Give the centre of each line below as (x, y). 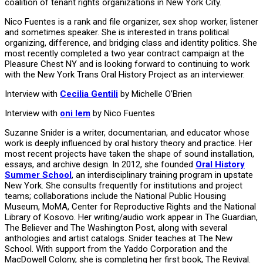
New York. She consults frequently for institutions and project (124, 185)
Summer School (38, 175)
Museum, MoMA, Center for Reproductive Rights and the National (130, 206)
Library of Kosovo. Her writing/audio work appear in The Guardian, (131, 217)
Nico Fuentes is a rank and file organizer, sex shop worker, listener (131, 21)
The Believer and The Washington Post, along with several (116, 227)
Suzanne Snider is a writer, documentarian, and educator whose (127, 132)
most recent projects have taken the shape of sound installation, (129, 154)
